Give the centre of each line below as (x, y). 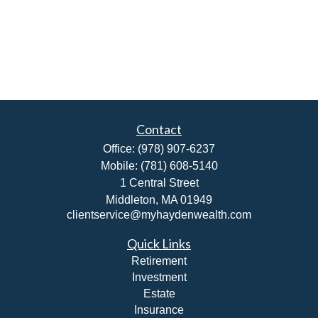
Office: (120, 149)
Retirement (159, 261)
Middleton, (132, 200)
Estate (159, 294)
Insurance (159, 310)
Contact (159, 129)
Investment (159, 277)
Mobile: (120, 166)
